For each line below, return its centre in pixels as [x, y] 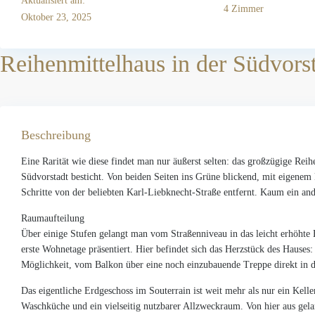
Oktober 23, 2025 [56, 17]
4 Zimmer [243, 8]
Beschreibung [56, 135]
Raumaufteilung [53, 218]
